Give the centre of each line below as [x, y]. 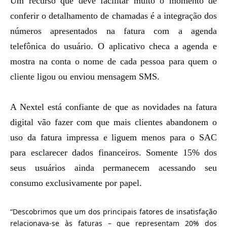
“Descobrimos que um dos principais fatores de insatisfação [113, 212]
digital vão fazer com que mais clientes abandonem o [113, 122]
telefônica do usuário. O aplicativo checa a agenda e [113, 46]
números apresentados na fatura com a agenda [113, 31]
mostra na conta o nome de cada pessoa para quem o [113, 61]
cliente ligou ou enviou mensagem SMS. [85, 77]
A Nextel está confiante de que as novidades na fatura [113, 107]
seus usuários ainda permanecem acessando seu [113, 168]
